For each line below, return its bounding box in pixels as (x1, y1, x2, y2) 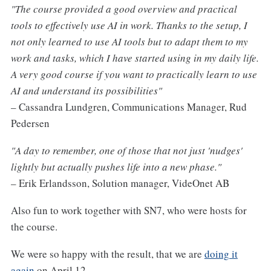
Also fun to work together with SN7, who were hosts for (10, 203, 247, 218)
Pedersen (10, 116, 50, 131)
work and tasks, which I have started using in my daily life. (10, 51, 259, 65)
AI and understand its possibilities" (10, 83, 162, 98)
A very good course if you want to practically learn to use (10, 67, 257, 82)
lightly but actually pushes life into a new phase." (10, 160, 221, 174)
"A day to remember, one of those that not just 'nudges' (10, 143, 243, 158)
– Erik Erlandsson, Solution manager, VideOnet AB (10, 176, 229, 191)
